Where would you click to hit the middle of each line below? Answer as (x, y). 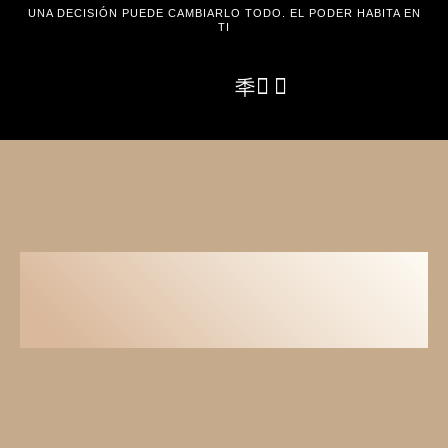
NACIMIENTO (146, 324)
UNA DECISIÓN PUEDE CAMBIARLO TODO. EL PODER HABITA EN (224, 13)
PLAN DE (108, 276)
